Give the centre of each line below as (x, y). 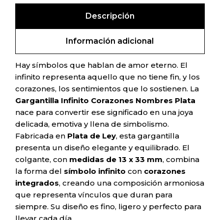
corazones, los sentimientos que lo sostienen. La (107, 89)
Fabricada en (41, 136)
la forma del (40, 171)
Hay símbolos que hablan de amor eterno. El (102, 65)
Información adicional (110, 41)
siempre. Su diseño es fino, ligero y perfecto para (109, 206)
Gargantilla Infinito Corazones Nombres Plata (106, 100)
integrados (37, 183)
